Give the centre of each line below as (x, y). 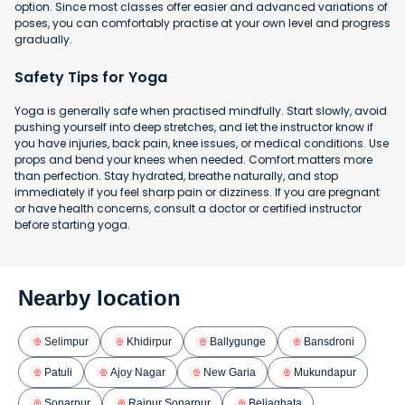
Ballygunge (238, 341)
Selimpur (66, 341)
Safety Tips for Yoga (91, 78)
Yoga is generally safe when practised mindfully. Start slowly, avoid (201, 111)
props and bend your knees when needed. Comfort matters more (193, 160)
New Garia (230, 372)
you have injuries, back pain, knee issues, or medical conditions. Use (202, 144)
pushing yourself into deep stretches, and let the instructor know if (194, 127)
